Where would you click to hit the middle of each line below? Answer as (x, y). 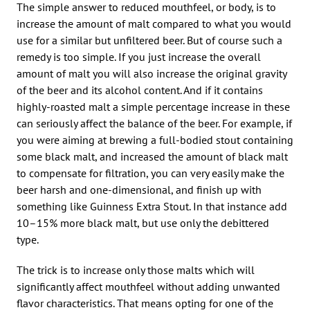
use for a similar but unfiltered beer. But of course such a (149, 40)
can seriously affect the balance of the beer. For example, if (154, 123)
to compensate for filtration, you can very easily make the (151, 173)
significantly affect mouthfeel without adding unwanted (148, 286)
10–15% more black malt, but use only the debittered (143, 222)
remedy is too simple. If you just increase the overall (139, 56)
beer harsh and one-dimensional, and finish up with (139, 189)
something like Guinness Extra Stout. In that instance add (152, 206)
